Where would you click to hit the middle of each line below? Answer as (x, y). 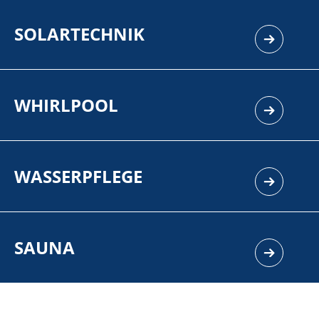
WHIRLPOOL (66, 105)
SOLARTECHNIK (79, 33)
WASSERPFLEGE (78, 176)
